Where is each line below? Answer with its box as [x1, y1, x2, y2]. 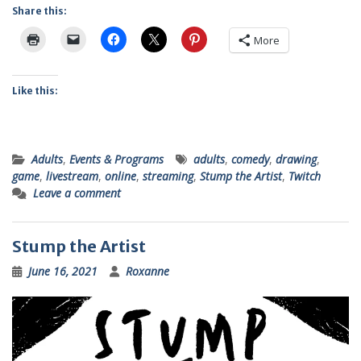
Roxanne [126, 263, 169, 280]
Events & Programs [69, 151, 164, 168]
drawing [276, 151, 317, 168]
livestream [46, 168, 98, 185]
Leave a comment [33, 185, 121, 201]
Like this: [12, 85, 58, 98]
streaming [143, 168, 193, 185]
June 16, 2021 [28, 263, 98, 280]
